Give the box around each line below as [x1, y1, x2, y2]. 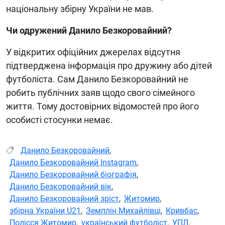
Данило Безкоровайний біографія [10, 169, 137, 179]
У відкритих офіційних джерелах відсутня [6, 46, 180, 57]
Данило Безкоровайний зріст [10, 193, 119, 203]
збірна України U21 [10, 205, 81, 215]
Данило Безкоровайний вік [10, 181, 111, 191]
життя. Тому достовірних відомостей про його [6, 100, 199, 111]
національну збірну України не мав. [6, 3, 154, 14]
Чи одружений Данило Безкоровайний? [6, 25, 172, 36]
